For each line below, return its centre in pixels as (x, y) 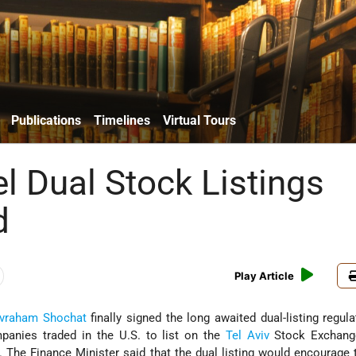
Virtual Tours (199, 120)
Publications (46, 120)
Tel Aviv (247, 336)
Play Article (265, 276)
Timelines (122, 120)
